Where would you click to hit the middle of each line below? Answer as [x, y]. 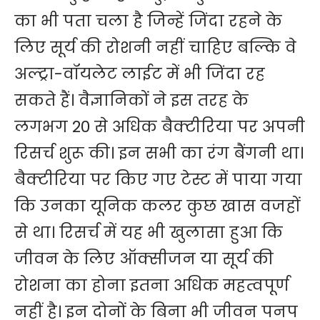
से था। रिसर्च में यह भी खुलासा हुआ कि [149, 233]
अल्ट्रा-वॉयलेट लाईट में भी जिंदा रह [140, 74]
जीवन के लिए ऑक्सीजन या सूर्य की [144, 259]
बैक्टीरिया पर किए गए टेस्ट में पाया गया [158, 180]
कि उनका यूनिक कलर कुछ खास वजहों [157, 206]
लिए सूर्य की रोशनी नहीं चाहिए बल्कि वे [155, 48]
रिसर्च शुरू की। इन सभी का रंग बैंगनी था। [159, 154]
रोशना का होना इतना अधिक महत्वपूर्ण [152, 286]
